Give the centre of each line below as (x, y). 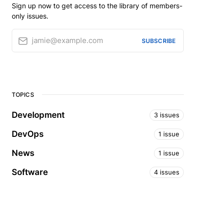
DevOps (28, 134)
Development (38, 115)
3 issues (167, 115)
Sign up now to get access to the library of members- (97, 6)
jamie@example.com (67, 40)
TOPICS (23, 95)
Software (30, 172)
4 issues (167, 172)
